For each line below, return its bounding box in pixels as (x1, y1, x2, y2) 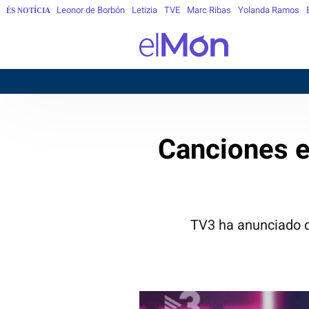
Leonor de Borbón (57, 5, 126, 15)
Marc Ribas (187, 5, 232, 15)
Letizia (132, 5, 158, 15)
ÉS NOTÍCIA (6, 6, 51, 14)
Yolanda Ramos (238, 5, 300, 15)
